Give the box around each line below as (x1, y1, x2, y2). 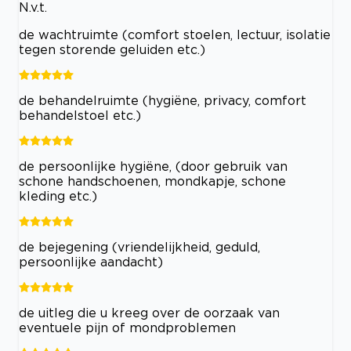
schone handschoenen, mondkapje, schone (19, 173, 286, 188)
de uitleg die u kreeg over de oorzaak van (19, 305, 280, 320)
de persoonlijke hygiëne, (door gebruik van (19, 158, 288, 173)
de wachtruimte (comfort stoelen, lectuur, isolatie (19, 27, 331, 42)
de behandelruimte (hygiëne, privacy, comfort (19, 92, 306, 107)
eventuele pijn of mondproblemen (19, 320, 236, 335)
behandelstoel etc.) (19, 107, 141, 122)
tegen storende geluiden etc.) (19, 42, 205, 56)
